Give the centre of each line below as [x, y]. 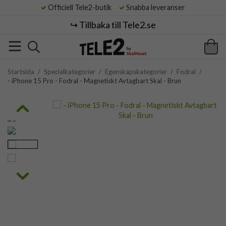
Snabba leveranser [155, 7]
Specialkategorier [70, 72]
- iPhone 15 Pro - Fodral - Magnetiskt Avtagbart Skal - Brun [94, 81]
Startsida [21, 72]
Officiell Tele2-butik [82, 7]
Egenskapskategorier [136, 72]
